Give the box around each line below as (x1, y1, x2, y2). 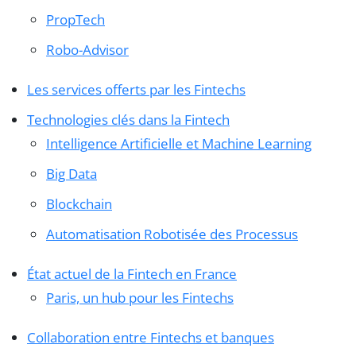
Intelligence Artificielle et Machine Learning (46, 134, 311, 153)
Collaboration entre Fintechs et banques (27, 328, 274, 347)
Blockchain (46, 195, 112, 214)
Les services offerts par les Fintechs (27, 80, 246, 99)
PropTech (46, 10, 105, 29)
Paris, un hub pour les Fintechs (46, 288, 234, 308)
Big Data (46, 164, 97, 184)
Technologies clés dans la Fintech (27, 110, 230, 130)
